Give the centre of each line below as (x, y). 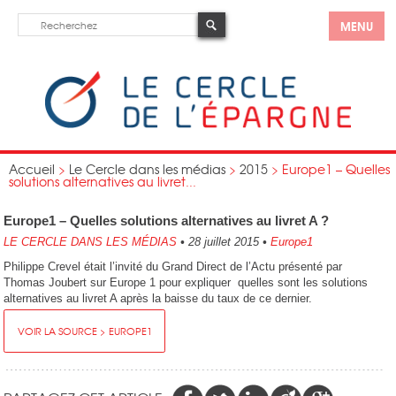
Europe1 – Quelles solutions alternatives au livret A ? (167, 221)
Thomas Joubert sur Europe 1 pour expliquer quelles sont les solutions (186, 282)
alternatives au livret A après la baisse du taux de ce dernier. (158, 298)
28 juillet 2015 (224, 242)
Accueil (32, 169)
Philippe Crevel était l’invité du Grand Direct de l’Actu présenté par (173, 267)
